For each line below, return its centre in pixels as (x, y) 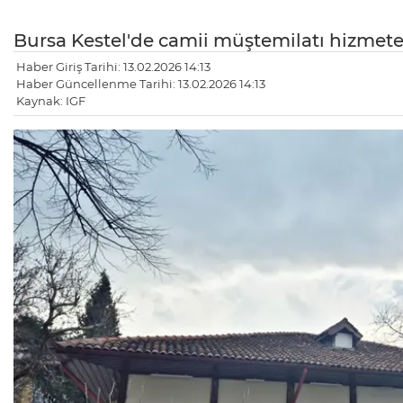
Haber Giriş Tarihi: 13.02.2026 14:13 (113, 67)
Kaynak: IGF (51, 101)
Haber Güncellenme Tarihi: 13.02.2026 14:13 (141, 84)
